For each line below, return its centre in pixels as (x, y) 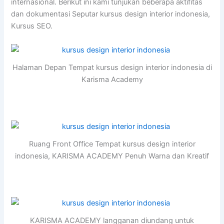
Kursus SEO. (32, 26)
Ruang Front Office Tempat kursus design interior (112, 144)
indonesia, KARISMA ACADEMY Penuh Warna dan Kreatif (112, 156)
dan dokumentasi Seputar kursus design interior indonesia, (111, 14)
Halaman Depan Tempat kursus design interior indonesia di (112, 68)
